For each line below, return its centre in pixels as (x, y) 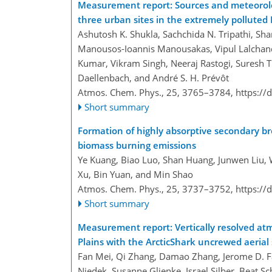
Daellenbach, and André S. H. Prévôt (153, 77)
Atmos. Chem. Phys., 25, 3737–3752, (157, 189)
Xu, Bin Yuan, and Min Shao (135, 174)
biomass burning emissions (137, 145)
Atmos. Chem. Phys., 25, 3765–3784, (157, 92)
